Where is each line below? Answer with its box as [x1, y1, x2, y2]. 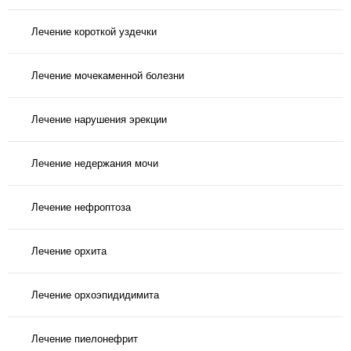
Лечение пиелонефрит [31, 332, 138, 345]
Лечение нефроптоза [31, 201, 131, 213]
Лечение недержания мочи [31, 157, 158, 169]
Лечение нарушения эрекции [31, 113, 167, 125]
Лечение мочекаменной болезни [31, 69, 184, 81]
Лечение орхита [31, 244, 107, 257]
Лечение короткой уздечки [31, 25, 157, 38]
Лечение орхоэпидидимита [31, 288, 159, 301]
